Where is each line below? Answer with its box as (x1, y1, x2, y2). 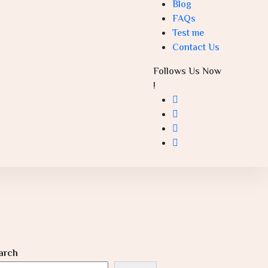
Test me (172, 26, 205, 41)
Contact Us (172, 40, 220, 56)
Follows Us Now (153, 64, 222, 80)
